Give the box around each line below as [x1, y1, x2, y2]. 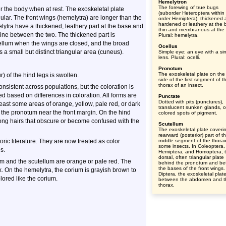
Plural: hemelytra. [158, 32, 199, 38]
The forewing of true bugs [158, 5, 218, 10]
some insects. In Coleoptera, [158, 143, 225, 149]
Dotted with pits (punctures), [158, 99, 223, 104]
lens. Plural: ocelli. [158, 54, 200, 60]
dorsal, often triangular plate [158, 154, 224, 160]
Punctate [158, 93, 180, 99]
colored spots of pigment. [158, 110, 217, 116]
